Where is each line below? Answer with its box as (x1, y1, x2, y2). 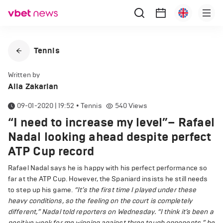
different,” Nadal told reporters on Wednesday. (8, 208, 156, 216)
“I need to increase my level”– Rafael (8, 115, 215, 130)
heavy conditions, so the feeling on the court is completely (8, 197, 192, 205)
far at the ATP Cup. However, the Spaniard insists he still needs (8, 175, 208, 183)
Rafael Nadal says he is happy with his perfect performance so (8, 164, 208, 172)
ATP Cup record (8, 144, 95, 159)
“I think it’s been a (157, 208, 214, 216)
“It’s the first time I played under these (74, 186, 197, 194)
